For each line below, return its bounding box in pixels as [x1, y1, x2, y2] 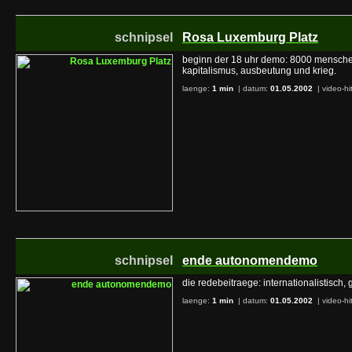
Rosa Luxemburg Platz [182, 31, 318, 44]
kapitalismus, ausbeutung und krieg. [182, 65, 336, 76]
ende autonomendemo [182, 254, 317, 267]
